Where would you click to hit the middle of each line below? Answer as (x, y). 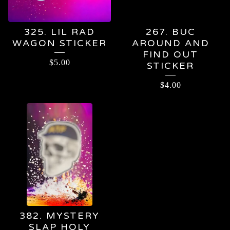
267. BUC (170, 32)
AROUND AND (170, 43)
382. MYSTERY (60, 216)
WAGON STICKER (60, 43)
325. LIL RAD (60, 32)
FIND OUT (170, 54)
